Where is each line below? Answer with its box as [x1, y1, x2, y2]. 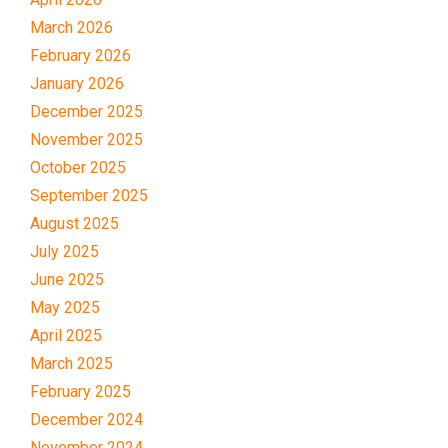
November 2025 [30, 129, 143, 149]
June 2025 [30, 269, 104, 289]
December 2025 [30, 101, 143, 121]
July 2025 [30, 241, 99, 261]
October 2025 [30, 157, 126, 177]
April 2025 [30, 325, 102, 345]
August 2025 [30, 213, 119, 233]
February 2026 [30, 45, 131, 65]
